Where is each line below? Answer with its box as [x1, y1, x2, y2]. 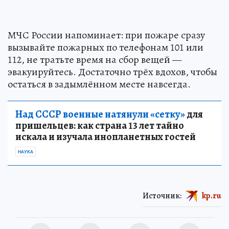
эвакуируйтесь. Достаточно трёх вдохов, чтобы [8, 64, 217, 79]
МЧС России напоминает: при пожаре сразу [8, 28, 205, 42]
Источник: [143, 190, 181, 201]
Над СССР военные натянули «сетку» [15, 107, 185, 121]
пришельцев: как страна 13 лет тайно [15, 118, 184, 132]
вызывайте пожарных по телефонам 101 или [8, 40, 203, 54]
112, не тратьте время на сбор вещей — [8, 52, 181, 66]
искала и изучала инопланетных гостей [15, 129, 196, 144]
